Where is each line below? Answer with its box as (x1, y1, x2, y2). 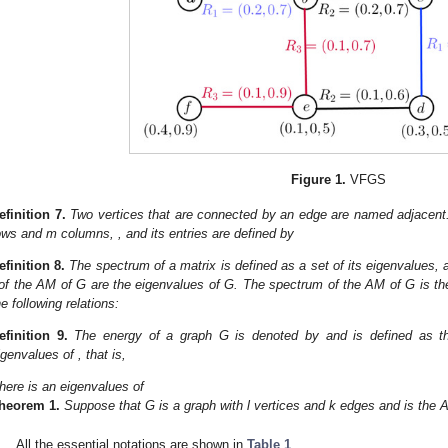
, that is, (78, 347, 126, 363)
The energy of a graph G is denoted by (74, 328, 326, 344)
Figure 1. (291, 172, 347, 188)
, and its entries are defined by (118, 225, 294, 241)
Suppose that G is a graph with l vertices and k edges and (64, 398, 404, 414)
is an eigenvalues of (28, 379, 144, 395)
